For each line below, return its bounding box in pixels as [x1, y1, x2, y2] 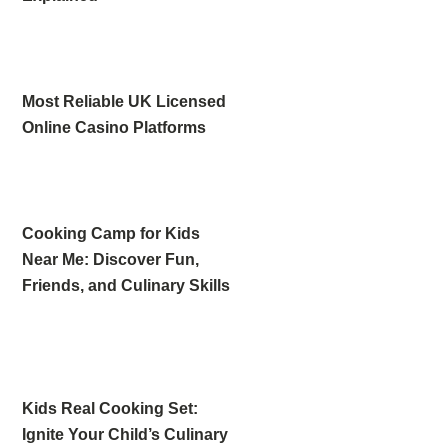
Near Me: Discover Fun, [22, 251, 200, 269]
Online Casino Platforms [22, 119, 207, 137]
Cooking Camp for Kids [22, 225, 201, 243]
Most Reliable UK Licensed [22, 93, 227, 111]
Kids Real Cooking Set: [22, 400, 199, 418]
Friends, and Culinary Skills [22, 277, 231, 295]
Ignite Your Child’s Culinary [22, 426, 229, 444]
